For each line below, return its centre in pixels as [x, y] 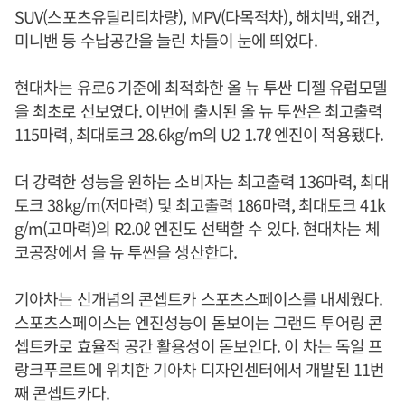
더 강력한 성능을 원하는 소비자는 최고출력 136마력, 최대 [202, 181]
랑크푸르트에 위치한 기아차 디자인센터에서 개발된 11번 [199, 369]
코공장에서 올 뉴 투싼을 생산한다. [126, 251]
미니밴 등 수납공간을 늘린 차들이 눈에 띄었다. [166, 40]
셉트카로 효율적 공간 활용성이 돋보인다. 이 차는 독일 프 [199, 345]
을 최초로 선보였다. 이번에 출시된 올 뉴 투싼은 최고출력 [199, 110]
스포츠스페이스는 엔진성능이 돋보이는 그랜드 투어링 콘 [198, 322]
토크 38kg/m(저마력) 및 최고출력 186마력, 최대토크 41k [200, 204]
